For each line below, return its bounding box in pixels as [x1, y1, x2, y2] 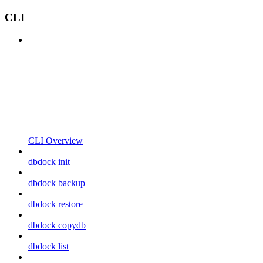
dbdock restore [28, 199, 83, 210]
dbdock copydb [28, 220, 86, 231]
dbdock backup [28, 178, 85, 188]
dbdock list [28, 241, 69, 252]
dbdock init [28, 157, 70, 167]
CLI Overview [28, 136, 83, 146]
